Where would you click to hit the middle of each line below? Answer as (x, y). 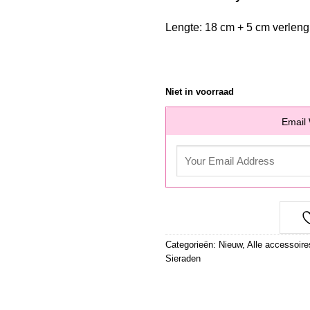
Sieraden (183, 258)
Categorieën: (192, 244)
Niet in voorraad (200, 91)
